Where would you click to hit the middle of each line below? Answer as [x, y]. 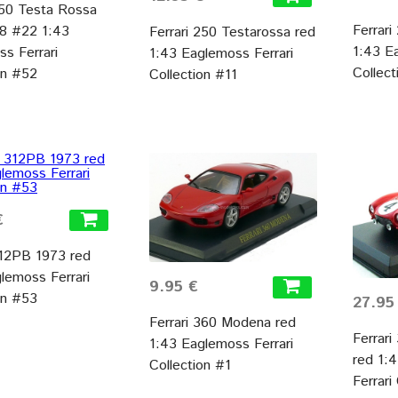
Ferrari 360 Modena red [222, 323]
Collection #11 [193, 75]
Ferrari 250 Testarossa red [232, 32]
